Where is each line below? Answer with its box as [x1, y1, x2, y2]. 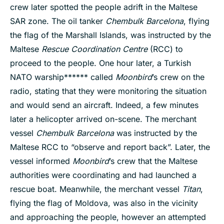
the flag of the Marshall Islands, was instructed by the [10, 30, 211, 40]
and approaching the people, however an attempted [10, 212, 206, 222]
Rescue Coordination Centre [41, 44, 147, 54]
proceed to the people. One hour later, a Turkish [10, 58, 191, 68]
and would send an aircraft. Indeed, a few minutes [10, 100, 198, 110]
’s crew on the [152, 72, 204, 82]
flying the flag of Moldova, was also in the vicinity [10, 198, 198, 208]
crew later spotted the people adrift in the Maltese [10, 2, 197, 12]
